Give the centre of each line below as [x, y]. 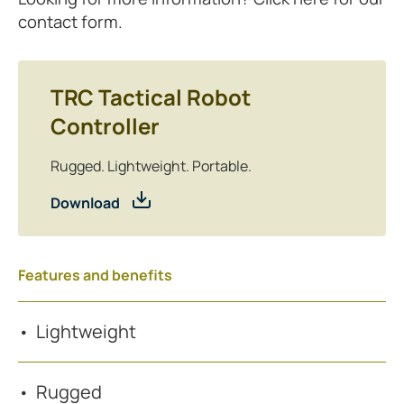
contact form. [70, 22]
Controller [105, 126]
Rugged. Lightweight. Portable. [151, 166]
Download [85, 203]
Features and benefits [95, 275]
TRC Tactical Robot [151, 97]
